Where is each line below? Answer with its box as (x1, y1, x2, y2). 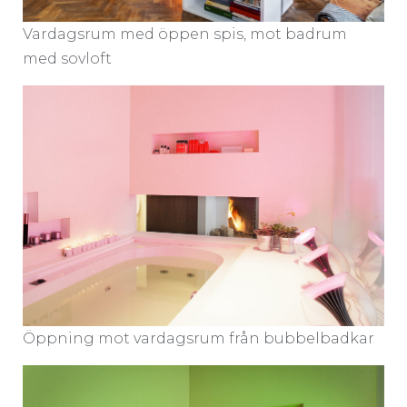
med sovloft (23, 49, 112, 67)
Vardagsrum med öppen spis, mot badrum (23, 25, 347, 43)
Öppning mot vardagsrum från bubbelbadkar (23, 330, 374, 348)
